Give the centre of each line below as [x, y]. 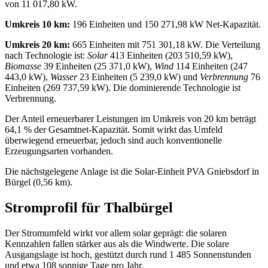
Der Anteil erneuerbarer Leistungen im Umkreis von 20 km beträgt [130, 119]
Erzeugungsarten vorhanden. [59, 151]
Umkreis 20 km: [37, 45]
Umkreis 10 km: [37, 25]
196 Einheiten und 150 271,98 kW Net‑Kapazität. [165, 25]
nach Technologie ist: [46, 56]
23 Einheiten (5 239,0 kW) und [138, 77]
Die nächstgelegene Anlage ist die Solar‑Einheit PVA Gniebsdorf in [132, 172]
